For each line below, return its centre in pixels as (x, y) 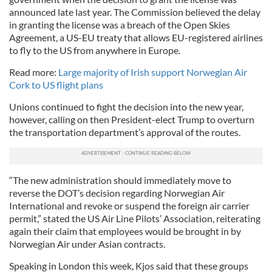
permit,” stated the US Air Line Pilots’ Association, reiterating (135, 218)
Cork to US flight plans (56, 85)
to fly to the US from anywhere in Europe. (95, 50)
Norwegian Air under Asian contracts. (87, 244)
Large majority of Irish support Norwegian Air (153, 72)
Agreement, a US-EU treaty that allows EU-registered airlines (136, 37)
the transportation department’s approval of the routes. (125, 132)
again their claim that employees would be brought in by (125, 231)
